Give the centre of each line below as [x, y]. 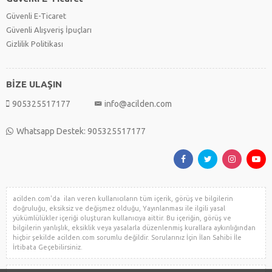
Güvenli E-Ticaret [36, 16]
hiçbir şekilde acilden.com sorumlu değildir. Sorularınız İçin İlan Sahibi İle [127, 238]
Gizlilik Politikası [35, 44]
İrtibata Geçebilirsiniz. [48, 247]
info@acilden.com [138, 104]
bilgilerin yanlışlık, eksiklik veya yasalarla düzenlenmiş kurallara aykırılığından [134, 228]
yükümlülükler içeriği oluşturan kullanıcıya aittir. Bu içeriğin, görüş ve [122, 218]
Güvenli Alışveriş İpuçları [49, 30]
